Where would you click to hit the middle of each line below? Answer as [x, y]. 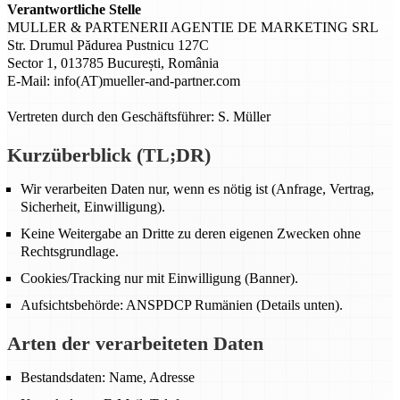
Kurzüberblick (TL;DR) [109, 155]
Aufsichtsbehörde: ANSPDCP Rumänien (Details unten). [182, 305]
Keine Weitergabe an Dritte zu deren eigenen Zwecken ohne [191, 233]
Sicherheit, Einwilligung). [93, 207]
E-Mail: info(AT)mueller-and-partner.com [124, 81]
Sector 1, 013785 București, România [113, 63]
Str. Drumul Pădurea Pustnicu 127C [108, 45]
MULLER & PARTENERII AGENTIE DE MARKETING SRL [193, 27]
